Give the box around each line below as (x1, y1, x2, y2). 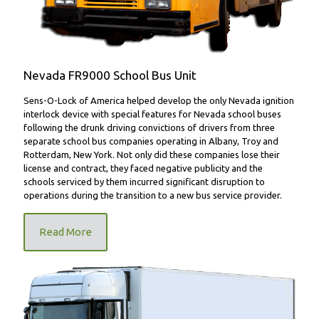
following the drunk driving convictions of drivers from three (23, 122, 275, 133)
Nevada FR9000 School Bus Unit (23, 68, 197, 83)
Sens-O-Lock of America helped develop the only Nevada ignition (23, 95, 294, 106)
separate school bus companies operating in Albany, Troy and (23, 136, 278, 147)
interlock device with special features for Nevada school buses (23, 109, 281, 120)
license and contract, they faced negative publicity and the (23, 163, 263, 174)
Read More (39, 226, 92, 239)
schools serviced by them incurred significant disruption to (23, 177, 265, 187)
